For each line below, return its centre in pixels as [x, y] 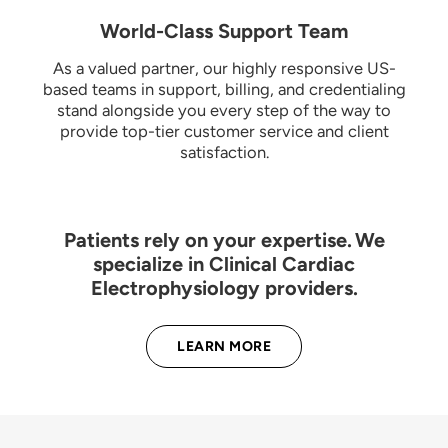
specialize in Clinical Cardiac [224, 263]
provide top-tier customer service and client [224, 130]
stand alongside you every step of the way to [224, 109]
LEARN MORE [224, 346]
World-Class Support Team [224, 30]
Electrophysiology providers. [224, 287]
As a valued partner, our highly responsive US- [224, 67]
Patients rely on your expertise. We [224, 239]
